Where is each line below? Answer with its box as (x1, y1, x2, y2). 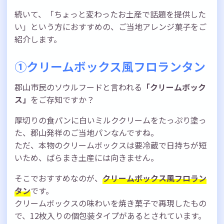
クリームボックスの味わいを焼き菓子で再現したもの (14, 196, 206, 209)
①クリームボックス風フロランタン (14, 57, 205, 75)
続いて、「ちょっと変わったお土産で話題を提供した (14, 7, 206, 20)
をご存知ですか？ (30, 93, 94, 105)
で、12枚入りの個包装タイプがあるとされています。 (14, 209, 206, 221)
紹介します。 (14, 32, 61, 45)
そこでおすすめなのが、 (14, 171, 102, 184)
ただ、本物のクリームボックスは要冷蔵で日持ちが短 (14, 138, 206, 151)
